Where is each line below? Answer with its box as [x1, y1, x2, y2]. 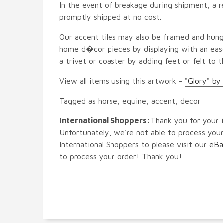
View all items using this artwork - [59, 76, 185, 85]
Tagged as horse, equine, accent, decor [59, 96, 201, 105]
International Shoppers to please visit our [59, 139, 209, 149]
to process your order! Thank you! [59, 151, 182, 161]
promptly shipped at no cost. [59, 12, 161, 21]
